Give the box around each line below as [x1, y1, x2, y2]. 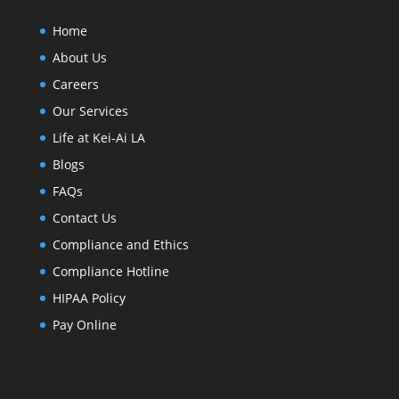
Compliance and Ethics [52, 236, 189, 253]
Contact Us [52, 209, 117, 226]
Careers [52, 76, 99, 93]
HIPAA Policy [52, 289, 126, 306]
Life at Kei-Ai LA [52, 129, 145, 146]
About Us [52, 49, 107, 66]
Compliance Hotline [52, 263, 169, 280]
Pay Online [52, 316, 117, 333]
